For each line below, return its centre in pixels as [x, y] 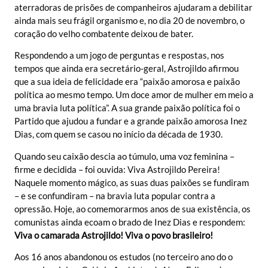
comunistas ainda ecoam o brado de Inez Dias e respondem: [130, 222]
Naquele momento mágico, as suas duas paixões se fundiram [132, 182]
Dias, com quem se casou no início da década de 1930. [118, 134]
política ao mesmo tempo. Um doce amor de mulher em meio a [134, 95]
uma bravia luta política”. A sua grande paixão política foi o [127, 108]
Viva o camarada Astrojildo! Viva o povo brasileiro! [114, 235]
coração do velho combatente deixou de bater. [104, 33]
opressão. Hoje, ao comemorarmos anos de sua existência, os [133, 208]
